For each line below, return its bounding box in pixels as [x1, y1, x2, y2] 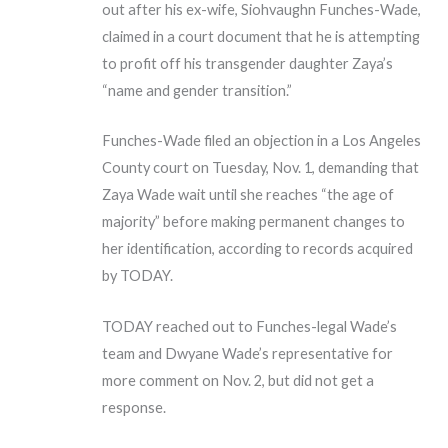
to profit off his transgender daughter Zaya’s [102, 55, 394, 73]
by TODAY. [102, 267, 174, 285]
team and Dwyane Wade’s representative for [102, 344, 394, 362]
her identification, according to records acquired [102, 240, 414, 258]
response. [102, 398, 167, 416]
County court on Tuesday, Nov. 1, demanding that [102, 159, 420, 177]
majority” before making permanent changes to [102, 213, 406, 231]
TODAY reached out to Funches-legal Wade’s [102, 317, 398, 335]
